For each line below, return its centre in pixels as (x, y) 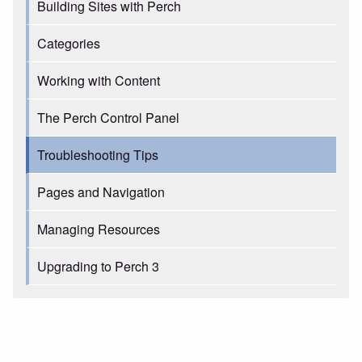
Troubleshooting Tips (98, 155)
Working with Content (99, 80)
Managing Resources (99, 229)
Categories (69, 43)
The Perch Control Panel (108, 118)
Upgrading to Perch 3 (98, 266)
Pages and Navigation (101, 192)
